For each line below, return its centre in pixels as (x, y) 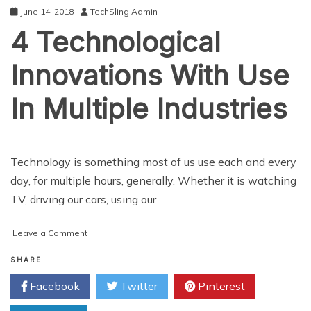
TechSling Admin (124, 11)
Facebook (53, 286)
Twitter (137, 286)
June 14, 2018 (47, 11)
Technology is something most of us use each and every (153, 161)
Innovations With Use (150, 75)
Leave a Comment (50, 233)
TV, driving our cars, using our (83, 199)
